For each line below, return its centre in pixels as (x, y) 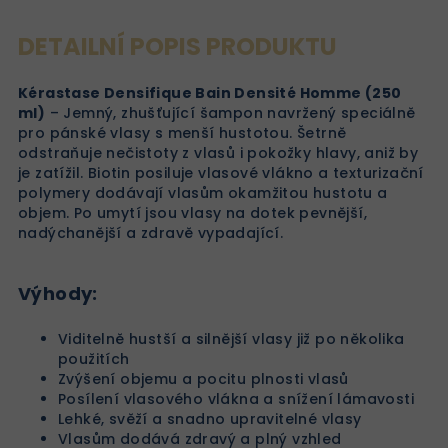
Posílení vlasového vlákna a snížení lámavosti (236, 399)
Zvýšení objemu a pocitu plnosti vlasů (203, 379)
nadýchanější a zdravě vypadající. (151, 233)
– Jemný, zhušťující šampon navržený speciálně (230, 113)
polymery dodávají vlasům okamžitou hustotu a (203, 193)
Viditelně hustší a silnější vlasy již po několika (231, 339)
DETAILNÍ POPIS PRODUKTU (177, 46)
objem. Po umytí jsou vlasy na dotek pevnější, (192, 213)
